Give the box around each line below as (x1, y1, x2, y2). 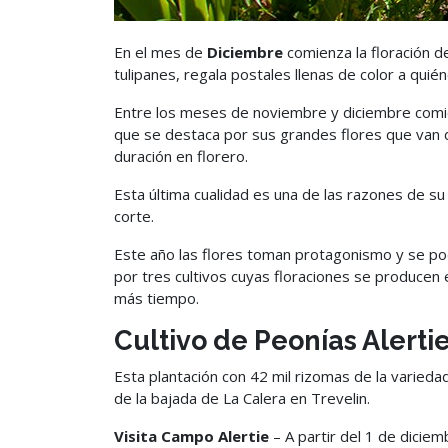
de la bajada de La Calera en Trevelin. (114, 388, 370, 408)
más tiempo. (114, 288, 199, 308)
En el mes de (114, 42, 207, 62)
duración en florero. (114, 146, 248, 166)
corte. (114, 206, 154, 226)
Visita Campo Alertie (114, 426, 273, 446)
